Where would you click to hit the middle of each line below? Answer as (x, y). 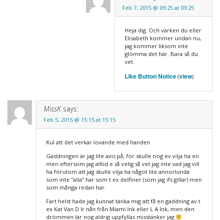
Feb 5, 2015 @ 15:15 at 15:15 (79, 120)
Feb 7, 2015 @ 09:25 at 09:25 (158, 8)
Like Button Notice (150, 76)
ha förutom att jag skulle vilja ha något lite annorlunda (118, 172)
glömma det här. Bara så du (161, 54)
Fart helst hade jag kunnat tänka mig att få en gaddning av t (123, 201)
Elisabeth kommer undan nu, (163, 38)
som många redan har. (76, 188)
